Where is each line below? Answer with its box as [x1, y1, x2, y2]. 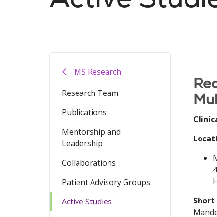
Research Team [62, 88, 118, 98]
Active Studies [62, 196, 112, 207]
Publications [62, 107, 107, 118]
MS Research [74, 66, 121, 77]
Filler [193, 52, 210, 63]
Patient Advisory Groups [62, 177, 150, 187]
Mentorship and [62, 126, 121, 137]
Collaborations [62, 157, 116, 168]
